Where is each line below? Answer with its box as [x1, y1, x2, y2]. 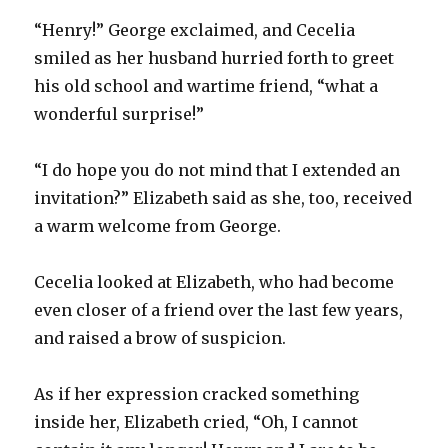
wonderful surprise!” [34, 103, 205, 124]
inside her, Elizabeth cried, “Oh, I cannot [34, 411, 359, 432]
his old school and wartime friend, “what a [34, 75, 379, 96]
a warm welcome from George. [34, 215, 282, 236]
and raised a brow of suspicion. [34, 327, 287, 348]
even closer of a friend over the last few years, [34, 299, 404, 320]
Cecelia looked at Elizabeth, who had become [34, 271, 395, 292]
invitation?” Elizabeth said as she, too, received [34, 187, 413, 208]
